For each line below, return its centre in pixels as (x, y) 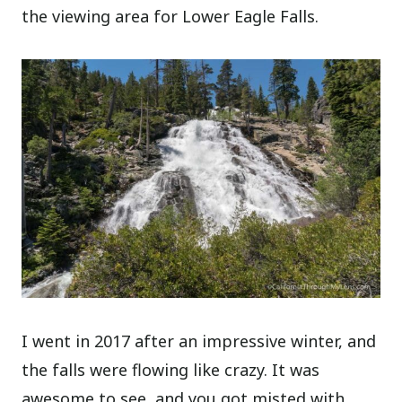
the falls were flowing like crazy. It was (171, 370)
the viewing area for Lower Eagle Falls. (170, 16)
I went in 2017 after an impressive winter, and (199, 341)
